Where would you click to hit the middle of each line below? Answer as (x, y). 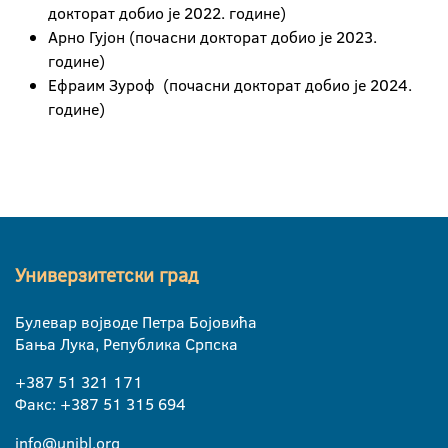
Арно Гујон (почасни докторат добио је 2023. (212, 37)
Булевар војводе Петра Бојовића (136, 322)
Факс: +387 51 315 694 (100, 404)
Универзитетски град (106, 275)
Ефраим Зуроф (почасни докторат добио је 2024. (230, 85)
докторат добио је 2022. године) (167, 13)
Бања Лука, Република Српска (126, 344)
